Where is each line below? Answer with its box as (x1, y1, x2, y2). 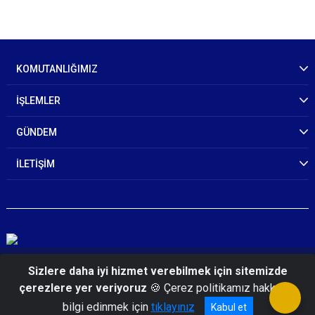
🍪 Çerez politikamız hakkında (147, 281, 296, 295)
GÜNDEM (16, 127, 57, 138)
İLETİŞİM (16, 158, 55, 169)
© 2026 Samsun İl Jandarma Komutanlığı (66, 262, 250, 274)
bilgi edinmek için (62, 300, 151, 314)
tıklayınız (150, 300, 195, 314)
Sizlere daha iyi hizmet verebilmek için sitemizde (27, 264, 288, 278)
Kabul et (210, 302, 247, 313)
